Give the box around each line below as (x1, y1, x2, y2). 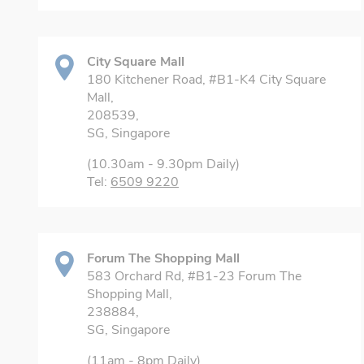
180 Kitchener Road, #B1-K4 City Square (87, 71, 326, 89)
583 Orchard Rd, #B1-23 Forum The (87, 267, 301, 285)
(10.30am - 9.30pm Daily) (87, 155, 240, 173)
